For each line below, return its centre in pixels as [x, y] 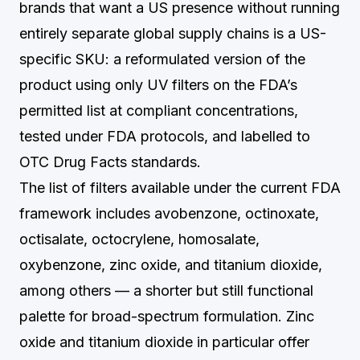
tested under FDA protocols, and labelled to [165, 136]
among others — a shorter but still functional [166, 290]
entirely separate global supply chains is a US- [173, 33]
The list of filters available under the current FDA [180, 188]
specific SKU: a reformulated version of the [162, 59]
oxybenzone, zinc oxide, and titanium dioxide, [171, 265]
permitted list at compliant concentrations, [159, 110]
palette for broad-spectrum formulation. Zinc [167, 316]
